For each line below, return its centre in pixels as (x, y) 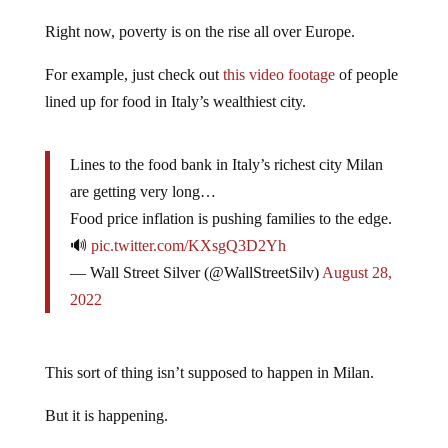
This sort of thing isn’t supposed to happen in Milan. (209, 372)
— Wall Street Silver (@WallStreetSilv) (195, 272)
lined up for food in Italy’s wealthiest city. (175, 101)
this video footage (278, 74)
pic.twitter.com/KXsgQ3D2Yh (188, 245)
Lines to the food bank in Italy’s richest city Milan (226, 164)
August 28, (356, 272)
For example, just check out (133, 74)
